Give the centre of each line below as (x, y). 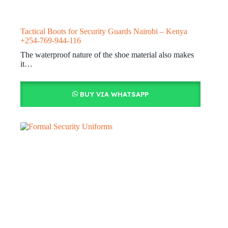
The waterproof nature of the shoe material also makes (107, 55)
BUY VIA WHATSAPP (114, 94)
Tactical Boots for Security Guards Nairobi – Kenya (104, 32)
